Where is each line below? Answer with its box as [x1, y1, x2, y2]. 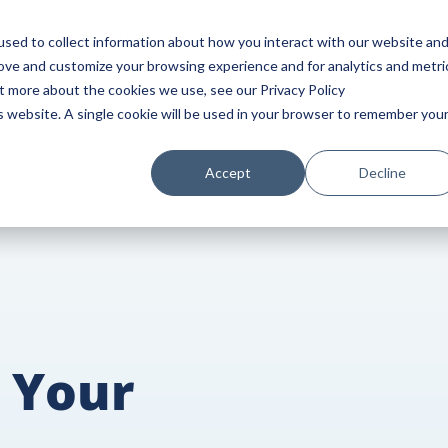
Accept [205, 163, 252, 181]
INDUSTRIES [360, 31, 444, 48]
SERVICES [187, 31, 253, 48]
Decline [358, 163, 406, 181]
